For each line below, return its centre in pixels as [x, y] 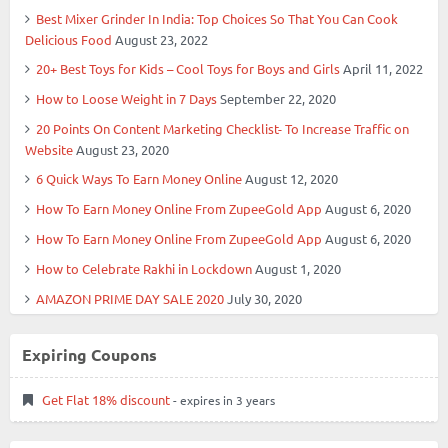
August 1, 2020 [298, 268]
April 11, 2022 [383, 68]
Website [49, 149]
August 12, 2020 [291, 178]
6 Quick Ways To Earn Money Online [139, 178]
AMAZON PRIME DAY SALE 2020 [130, 298]
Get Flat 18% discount [106, 399]
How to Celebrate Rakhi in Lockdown [144, 268]
